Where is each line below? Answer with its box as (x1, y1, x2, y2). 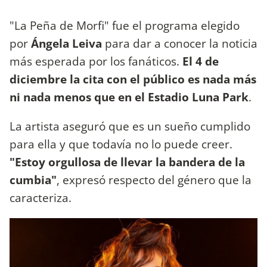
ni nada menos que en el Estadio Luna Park (10, 88, 249, 105)
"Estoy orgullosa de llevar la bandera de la (10, 153, 245, 170)
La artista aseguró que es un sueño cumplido (10, 117, 250, 134)
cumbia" (10, 171, 57, 188)
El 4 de (179, 52, 219, 69)
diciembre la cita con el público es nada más (10, 70, 256, 87)
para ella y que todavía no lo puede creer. (10, 135, 232, 152)
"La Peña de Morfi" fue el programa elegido (10, 17, 240, 33)
